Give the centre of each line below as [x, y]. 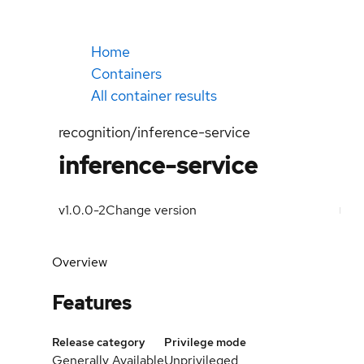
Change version [151, 210]
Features [92, 302]
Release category [99, 342]
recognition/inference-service [154, 132]
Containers [126, 74]
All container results [154, 95]
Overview [80, 262]
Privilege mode [205, 342]
